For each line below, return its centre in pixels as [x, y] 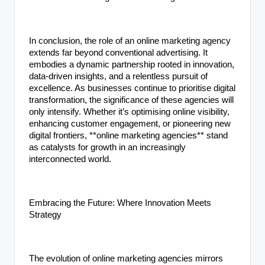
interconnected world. [70, 159]
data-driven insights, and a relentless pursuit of [118, 76]
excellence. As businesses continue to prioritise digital [132, 88]
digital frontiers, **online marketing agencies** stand [128, 135]
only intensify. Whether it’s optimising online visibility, [129, 112]
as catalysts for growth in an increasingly [107, 147]
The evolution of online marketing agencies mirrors [126, 258]
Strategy [45, 214]
